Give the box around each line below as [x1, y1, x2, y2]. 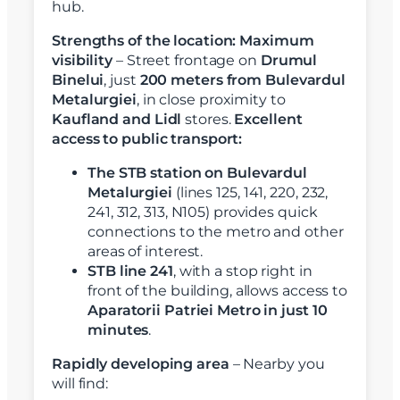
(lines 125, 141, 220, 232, [171, 184, 329, 202]
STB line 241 [87, 262, 173, 280]
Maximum [239, 32, 314, 50]
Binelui [52, 71, 104, 89]
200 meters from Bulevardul [139, 71, 346, 89]
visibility [52, 52, 113, 70]
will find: [52, 375, 108, 393]
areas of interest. [87, 243, 204, 261]
